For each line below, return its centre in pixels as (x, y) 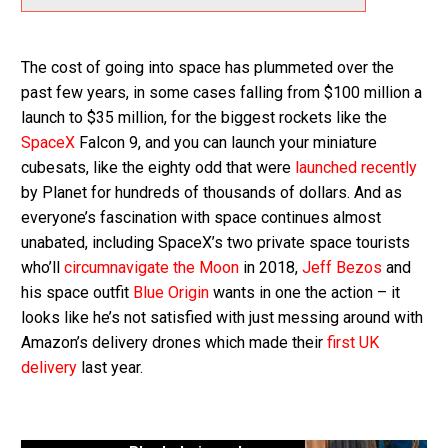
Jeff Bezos (342, 267)
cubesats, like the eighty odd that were (158, 167)
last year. (110, 367)
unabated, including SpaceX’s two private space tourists (215, 242)
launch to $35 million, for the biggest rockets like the (204, 117)
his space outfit (77, 292)
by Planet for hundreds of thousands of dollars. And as (211, 192)
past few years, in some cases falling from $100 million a (221, 92)
